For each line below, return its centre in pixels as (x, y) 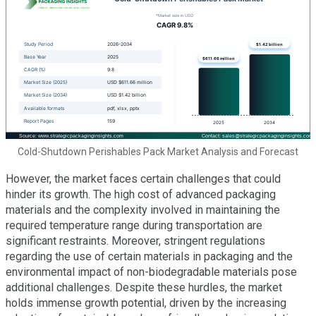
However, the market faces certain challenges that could (143, 178)
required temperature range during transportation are (134, 225)
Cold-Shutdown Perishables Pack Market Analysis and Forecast (158, 151)
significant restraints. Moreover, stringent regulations (135, 241)
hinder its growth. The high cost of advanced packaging (141, 194)
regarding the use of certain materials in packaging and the (149, 256)
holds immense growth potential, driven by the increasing (146, 303)
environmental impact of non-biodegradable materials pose (151, 272)
